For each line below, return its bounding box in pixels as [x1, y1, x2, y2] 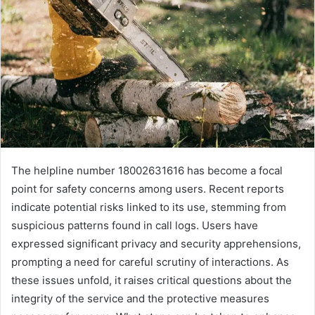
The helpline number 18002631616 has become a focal [11, 163, 283, 177]
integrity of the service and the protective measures [11, 291, 269, 305]
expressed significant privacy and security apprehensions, [11, 236, 301, 250]
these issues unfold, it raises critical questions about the [11, 273, 292, 287]
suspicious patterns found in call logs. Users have [11, 218, 258, 232]
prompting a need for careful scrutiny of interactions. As [11, 255, 289, 269]
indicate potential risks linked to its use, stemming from [11, 200, 286, 214]
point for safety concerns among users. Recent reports [11, 181, 284, 195]
